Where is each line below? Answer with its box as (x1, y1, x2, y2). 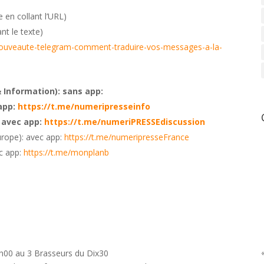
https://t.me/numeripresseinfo (18, 100, 151, 112)
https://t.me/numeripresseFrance (64, 131, 190, 143)
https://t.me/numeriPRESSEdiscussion (44, 115, 206, 127)
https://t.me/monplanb (24, 146, 110, 158)
